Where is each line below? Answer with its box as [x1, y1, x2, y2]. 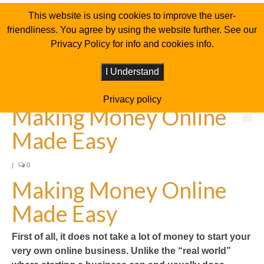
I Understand [105, 67, 159, 77]
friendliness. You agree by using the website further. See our [7, 25, 257, 35]
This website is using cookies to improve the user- [28, 11, 236, 21]
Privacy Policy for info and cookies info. [50, 39, 214, 49]
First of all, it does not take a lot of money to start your [12, 232, 250, 242]
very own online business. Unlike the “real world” [12, 246, 231, 256]
